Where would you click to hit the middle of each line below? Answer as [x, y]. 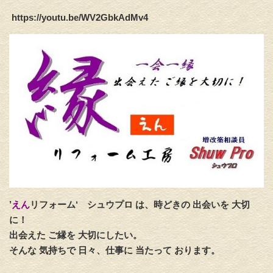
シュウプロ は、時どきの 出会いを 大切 [168, 205]
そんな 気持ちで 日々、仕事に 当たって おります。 [115, 250]
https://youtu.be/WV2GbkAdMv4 [79, 17]
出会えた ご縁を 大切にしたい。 [76, 235]
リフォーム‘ [58, 205]
